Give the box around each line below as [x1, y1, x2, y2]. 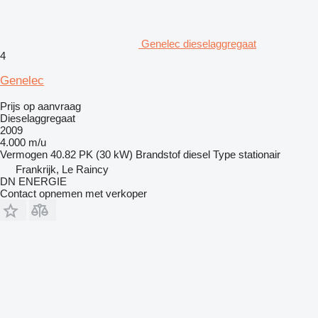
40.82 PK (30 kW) [50, 148, 133, 161]
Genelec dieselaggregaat [141, 38, 256, 50]
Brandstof [136, 148, 180, 161]
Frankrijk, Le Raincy [16, 163, 109, 176]
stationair [238, 148, 280, 161]
